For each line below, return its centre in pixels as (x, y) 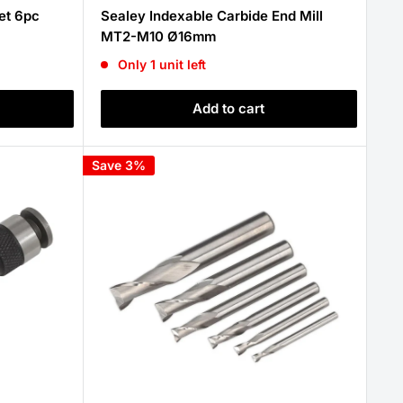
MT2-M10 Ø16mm (158, 36)
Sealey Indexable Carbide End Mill (211, 16)
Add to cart (229, 108)
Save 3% (118, 165)
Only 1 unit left (162, 64)
